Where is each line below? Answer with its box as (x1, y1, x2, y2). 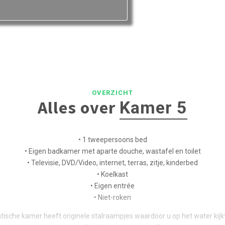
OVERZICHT (92, 88, 133, 96)
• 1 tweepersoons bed (78, 135, 147, 144)
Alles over (38, 96, 120, 118)
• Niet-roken (94, 193, 131, 201)
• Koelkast (97, 170, 128, 178)
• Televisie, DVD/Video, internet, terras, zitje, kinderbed (27, 158, 198, 167)
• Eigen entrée (90, 181, 135, 190)
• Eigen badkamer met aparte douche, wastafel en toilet (24, 147, 201, 155)
